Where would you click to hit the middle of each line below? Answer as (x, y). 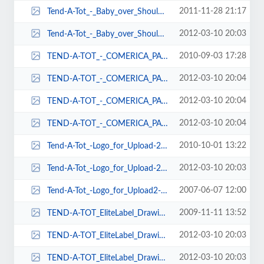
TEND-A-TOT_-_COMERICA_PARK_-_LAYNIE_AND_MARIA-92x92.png (104, 123)
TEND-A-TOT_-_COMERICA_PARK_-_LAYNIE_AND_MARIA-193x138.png (104, 79)
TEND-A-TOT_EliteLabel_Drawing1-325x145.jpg (103, 258)
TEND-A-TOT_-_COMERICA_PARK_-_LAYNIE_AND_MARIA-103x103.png (104, 56)
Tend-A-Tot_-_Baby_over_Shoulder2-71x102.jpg (102, 11)
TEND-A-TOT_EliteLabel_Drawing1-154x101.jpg (103, 213)
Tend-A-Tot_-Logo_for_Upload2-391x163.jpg (104, 191)
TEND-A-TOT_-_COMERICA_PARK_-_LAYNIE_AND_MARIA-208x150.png (104, 101)
